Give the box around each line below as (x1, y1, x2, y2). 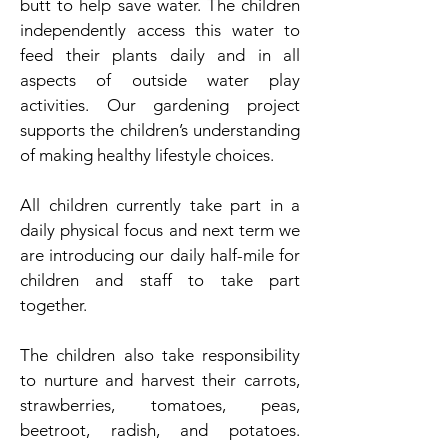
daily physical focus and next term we (20, 220, 300, 240)
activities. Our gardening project (20, 95, 300, 115)
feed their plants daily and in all (20, 45, 300, 65)
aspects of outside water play (20, 70, 300, 90)
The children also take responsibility (20, 345, 300, 365)
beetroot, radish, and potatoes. (20, 420, 300, 440)
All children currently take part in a (20, 195, 300, 215)
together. (20, 295, 87, 315)
